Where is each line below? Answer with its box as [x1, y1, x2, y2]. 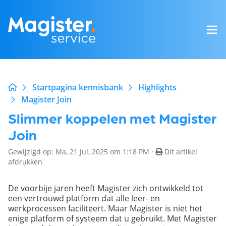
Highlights [138, 82, 177, 93]
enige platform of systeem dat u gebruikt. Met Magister [8, 213, 217, 223]
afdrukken [8, 157, 42, 166]
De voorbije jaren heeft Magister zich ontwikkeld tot [8, 183, 203, 193]
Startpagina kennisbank [32, 82, 123, 93]
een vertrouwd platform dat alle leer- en [8, 193, 160, 203]
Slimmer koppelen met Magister [8, 109, 217, 126]
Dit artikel [164, 147, 197, 156]
